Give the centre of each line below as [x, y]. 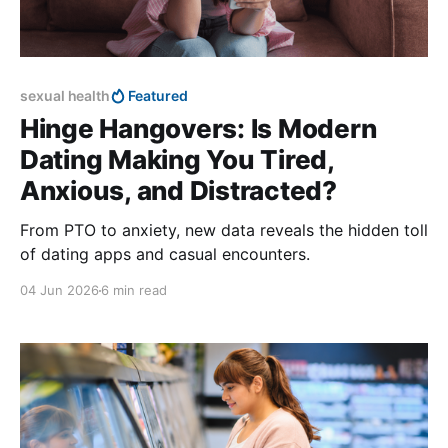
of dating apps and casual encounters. [165, 254]
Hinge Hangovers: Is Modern [198, 129]
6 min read [134, 290]
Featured [158, 96]
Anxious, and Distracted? [178, 191]
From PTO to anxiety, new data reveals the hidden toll [224, 230]
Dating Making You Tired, [177, 160]
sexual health [65, 96]
